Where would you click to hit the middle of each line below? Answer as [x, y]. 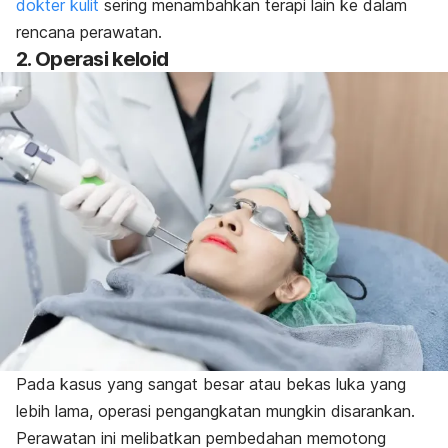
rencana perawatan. [91, 31]
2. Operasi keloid [92, 58]
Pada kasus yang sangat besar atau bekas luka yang [211, 383]
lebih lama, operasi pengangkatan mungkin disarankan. [218, 410]
